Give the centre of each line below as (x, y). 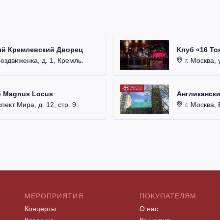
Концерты (40, 209)
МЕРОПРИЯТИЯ (54, 196)
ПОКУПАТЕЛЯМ (168, 196)
